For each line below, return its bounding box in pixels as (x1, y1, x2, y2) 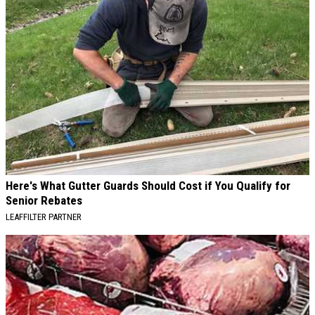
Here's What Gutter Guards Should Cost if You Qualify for (6, 178, 290, 193)
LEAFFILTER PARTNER (6, 211, 82, 222)
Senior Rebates (6, 193, 82, 207)
